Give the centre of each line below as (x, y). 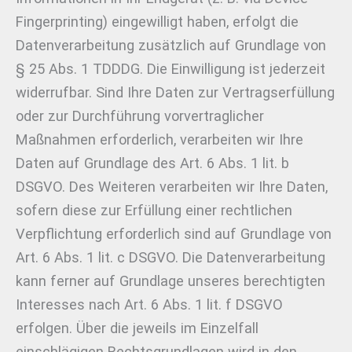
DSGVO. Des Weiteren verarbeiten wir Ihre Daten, (172, 186)
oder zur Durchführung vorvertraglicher (140, 115)
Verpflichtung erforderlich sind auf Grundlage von (174, 233)
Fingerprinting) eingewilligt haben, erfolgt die (157, 21)
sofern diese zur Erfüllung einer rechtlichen (154, 210)
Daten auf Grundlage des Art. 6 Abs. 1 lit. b (152, 163)
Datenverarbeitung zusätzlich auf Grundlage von (171, 45)
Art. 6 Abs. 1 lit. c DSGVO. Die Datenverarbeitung (170, 257)
